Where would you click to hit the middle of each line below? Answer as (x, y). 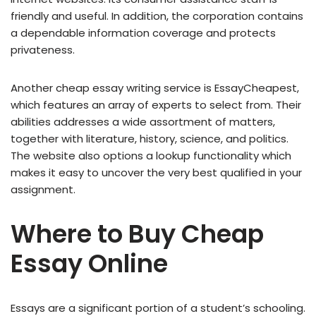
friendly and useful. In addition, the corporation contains (157, 16)
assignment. (43, 190)
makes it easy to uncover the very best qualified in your (156, 173)
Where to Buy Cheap (137, 234)
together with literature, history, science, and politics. (150, 139)
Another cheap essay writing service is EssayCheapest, (155, 88)
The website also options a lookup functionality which (151, 156)
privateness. (43, 50)
